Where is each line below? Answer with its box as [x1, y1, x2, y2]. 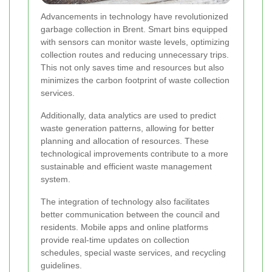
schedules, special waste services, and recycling [41, 248, 226, 258]
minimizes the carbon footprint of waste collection [41, 75, 229, 86]
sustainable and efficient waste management [41, 161, 212, 172]
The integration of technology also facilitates [41, 197, 209, 207]
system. [41, 174, 70, 185]
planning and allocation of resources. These [41, 136, 209, 146]
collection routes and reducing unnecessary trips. [41, 50, 229, 60]
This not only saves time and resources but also [41, 63, 224, 73]
